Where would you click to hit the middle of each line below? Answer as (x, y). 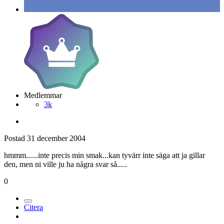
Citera (33, 207)
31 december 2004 (56, 138)
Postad (15, 138)
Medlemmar (43, 95)
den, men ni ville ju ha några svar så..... (65, 164)
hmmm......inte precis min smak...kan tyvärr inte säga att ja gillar (104, 155)
